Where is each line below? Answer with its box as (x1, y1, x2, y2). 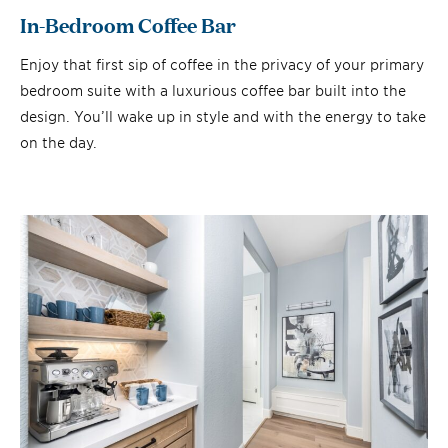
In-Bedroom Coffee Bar (20, 9, 236, 40)
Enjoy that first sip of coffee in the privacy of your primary (20, 54, 424, 74)
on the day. (20, 132, 97, 152)
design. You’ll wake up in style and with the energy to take (20, 106, 426, 126)
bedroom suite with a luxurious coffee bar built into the (20, 80, 406, 100)
